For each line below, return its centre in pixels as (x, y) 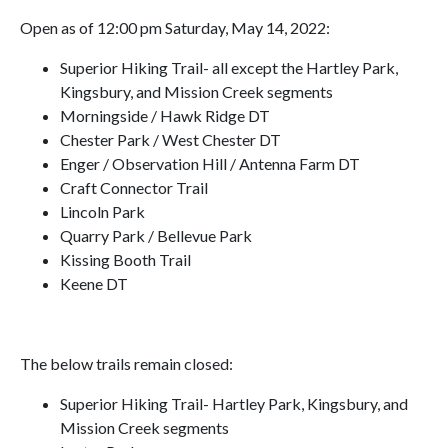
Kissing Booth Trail (125, 259)
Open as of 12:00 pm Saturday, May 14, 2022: (175, 27)
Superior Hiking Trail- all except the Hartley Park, (229, 67)
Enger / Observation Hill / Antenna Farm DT (210, 163)
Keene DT (94, 283)
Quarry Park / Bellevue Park (156, 235)
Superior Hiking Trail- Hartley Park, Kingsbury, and (234, 403)
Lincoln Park (102, 211)
